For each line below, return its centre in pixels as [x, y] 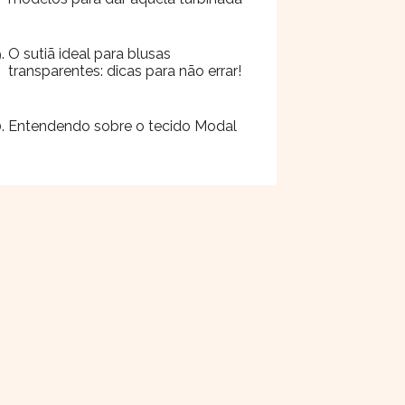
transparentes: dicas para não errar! [125, 71]
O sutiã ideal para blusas [89, 54]
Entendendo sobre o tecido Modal [122, 126]
